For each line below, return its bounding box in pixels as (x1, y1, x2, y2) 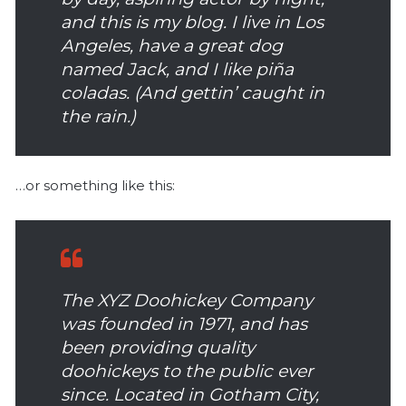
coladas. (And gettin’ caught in (61, 82, 324, 103)
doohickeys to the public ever (61, 360, 314, 382)
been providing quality (61, 336, 255, 358)
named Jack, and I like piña (61, 58, 294, 80)
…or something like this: (15, 176, 175, 194)
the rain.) (61, 105, 136, 127)
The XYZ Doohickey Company (61, 289, 313, 311)
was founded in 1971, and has (61, 313, 307, 334)
